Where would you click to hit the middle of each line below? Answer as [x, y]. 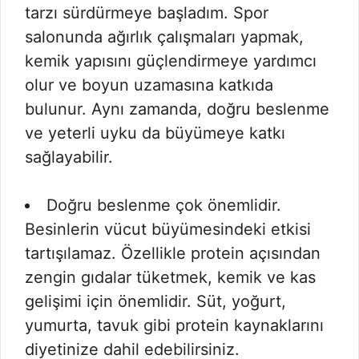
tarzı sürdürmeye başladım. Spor [147, 13]
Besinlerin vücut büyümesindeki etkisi [168, 229]
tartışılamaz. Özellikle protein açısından [173, 253]
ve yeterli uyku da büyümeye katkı [155, 133]
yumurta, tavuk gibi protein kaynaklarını [174, 325]
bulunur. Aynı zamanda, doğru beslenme [177, 109]
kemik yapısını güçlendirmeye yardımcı [171, 61]
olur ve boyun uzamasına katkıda [149, 85]
